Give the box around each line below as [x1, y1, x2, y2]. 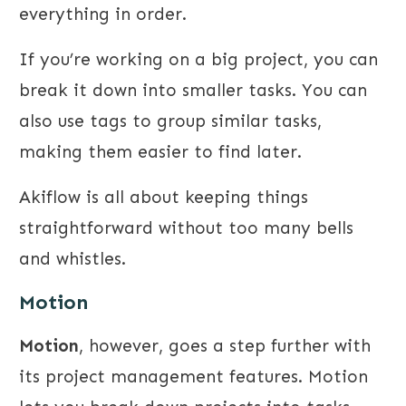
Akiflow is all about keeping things [19, 187, 308, 208]
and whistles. [19, 248, 126, 270]
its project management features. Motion [19, 366, 368, 388]
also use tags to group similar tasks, [19, 111, 322, 132]
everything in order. [19, 4, 187, 25]
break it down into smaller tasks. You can [19, 80, 367, 101]
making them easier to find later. [19, 141, 302, 163]
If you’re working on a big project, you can [19, 49, 378, 71]
